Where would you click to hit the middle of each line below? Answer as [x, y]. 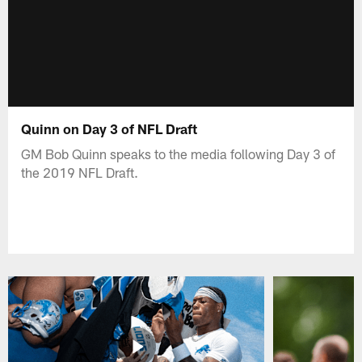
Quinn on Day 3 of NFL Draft [109, 128]
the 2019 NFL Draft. [80, 172]
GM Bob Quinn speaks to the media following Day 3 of [179, 153]
